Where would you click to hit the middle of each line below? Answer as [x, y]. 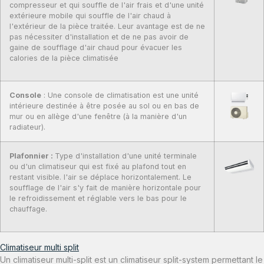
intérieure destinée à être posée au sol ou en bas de [104, 105]
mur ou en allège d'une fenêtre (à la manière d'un [98, 116]
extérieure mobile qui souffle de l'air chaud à [90, 15]
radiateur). [27, 127]
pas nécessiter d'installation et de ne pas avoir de [99, 37]
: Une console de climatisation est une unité [120, 95]
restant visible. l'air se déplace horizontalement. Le [100, 177]
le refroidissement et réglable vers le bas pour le [98, 198]
